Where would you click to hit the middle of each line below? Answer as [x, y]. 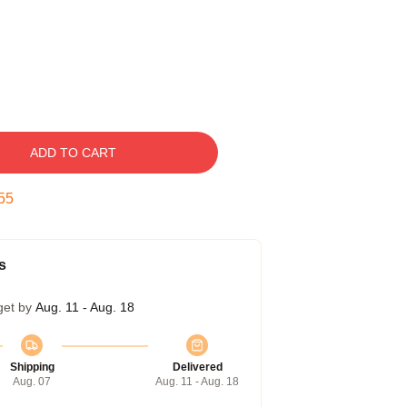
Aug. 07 [32, 382]
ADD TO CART [73, 153]
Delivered [197, 367]
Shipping [32, 367]
